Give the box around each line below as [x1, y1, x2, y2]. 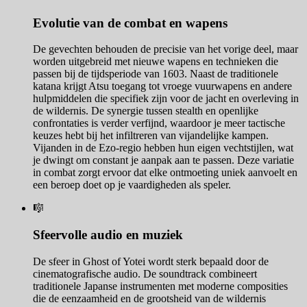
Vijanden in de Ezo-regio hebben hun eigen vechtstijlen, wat [33, 142, 293, 154]
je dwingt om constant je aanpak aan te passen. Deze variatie [33, 154, 294, 167]
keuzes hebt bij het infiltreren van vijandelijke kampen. [33, 130, 269, 142]
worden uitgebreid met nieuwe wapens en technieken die [33, 56, 278, 68]
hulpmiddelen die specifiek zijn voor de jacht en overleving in [33, 93, 299, 105]
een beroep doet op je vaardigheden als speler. [33, 179, 231, 191]
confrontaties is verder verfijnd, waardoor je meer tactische [33, 117, 285, 130]
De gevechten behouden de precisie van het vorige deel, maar [33, 43, 298, 56]
